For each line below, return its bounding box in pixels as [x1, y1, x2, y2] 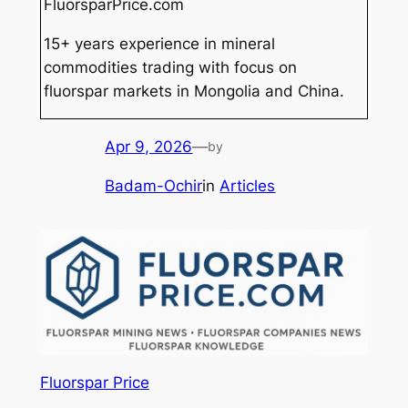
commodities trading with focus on [44, 58, 298, 77]
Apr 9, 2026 [105, 137, 193, 156]
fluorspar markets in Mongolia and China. [44, 82, 345, 101]
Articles [219, 176, 276, 195]
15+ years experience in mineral [44, 35, 276, 54]
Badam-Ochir [105, 176, 203, 195]
